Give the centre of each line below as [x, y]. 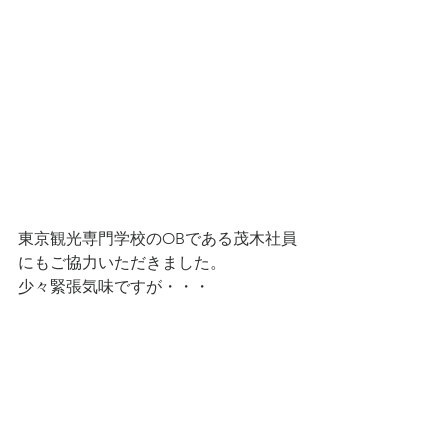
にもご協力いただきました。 [122, 262]
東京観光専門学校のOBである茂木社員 [157, 238]
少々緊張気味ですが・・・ [114, 286]
